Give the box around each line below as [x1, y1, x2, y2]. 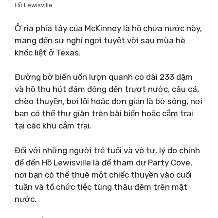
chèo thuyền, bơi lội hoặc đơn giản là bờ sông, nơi [15, 96, 202, 106]
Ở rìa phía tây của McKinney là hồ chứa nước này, [15, 23, 202, 33]
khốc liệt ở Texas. [15, 47, 81, 57]
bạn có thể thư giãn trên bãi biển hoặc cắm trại [15, 109, 193, 118]
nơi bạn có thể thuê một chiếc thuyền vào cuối [15, 169, 192, 180]
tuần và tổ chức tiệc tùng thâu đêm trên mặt [15, 182, 187, 192]
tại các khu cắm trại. [15, 121, 91, 130]
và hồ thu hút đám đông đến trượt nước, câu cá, [15, 84, 199, 94]
